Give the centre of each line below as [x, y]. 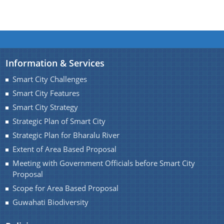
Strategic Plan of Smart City [59, 121]
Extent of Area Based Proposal [65, 149]
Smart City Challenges [50, 79]
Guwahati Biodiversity [51, 202]
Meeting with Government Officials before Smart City [104, 163]
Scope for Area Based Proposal [66, 188]
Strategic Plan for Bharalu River [66, 135]
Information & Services [55, 63]
